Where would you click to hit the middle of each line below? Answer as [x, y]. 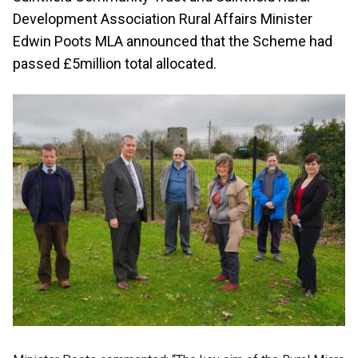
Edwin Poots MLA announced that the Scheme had [173, 41]
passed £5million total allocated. [115, 64]
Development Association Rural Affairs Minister [163, 19]
